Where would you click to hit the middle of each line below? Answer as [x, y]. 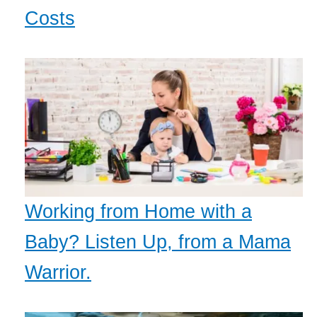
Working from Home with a [138, 212]
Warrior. [58, 273]
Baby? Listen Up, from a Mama [158, 242]
